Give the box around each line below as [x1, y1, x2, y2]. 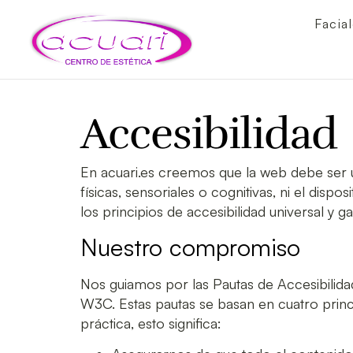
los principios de [80, 203, 187, 221]
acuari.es [101, 163, 154, 181]
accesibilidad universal [187, 203, 324, 221]
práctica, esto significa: [80, 314, 221, 332]
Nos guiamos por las [80, 274, 213, 292]
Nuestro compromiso [80, 232, 301, 262]
